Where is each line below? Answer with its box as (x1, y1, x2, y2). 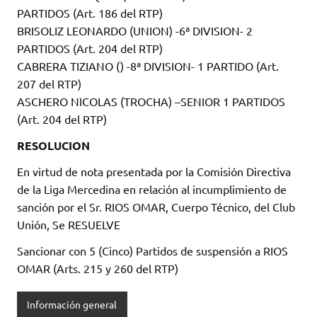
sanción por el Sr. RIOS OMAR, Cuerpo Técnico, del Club (17, 200, 295, 214)
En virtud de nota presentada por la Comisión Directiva (17, 164, 291, 179)
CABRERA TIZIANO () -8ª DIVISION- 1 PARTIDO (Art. (17, 59, 279, 74)
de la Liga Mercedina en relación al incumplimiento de (17, 182, 287, 197)
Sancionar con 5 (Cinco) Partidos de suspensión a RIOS (17, 243, 288, 258)
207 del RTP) (17, 76, 81, 91)
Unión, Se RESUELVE (17, 217, 120, 232)
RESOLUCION (17, 138, 90, 154)
